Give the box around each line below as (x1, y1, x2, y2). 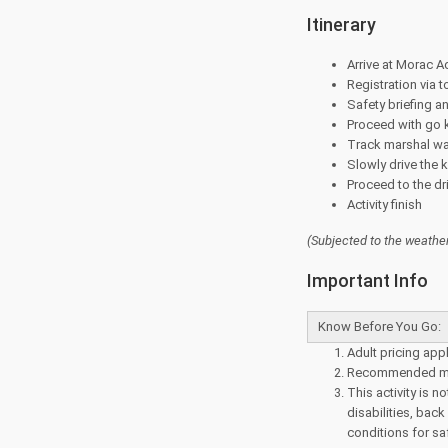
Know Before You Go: (318, 319, 441, 334)
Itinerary (307, 14, 376, 35)
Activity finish (347, 197, 422, 212)
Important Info (307, 270, 428, 291)
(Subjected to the (307, 233, 405, 248)
